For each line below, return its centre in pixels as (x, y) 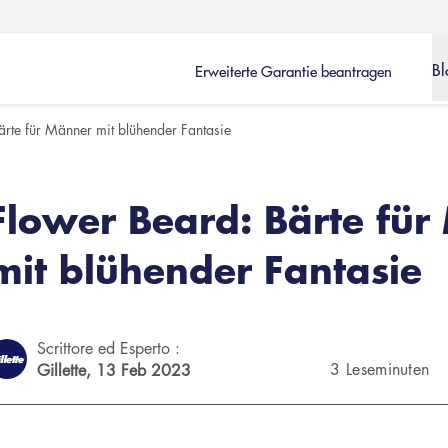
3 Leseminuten (380, 369)
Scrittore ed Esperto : (108, 348)
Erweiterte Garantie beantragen (293, 70)
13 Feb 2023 (143, 370)
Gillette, (66, 370)
